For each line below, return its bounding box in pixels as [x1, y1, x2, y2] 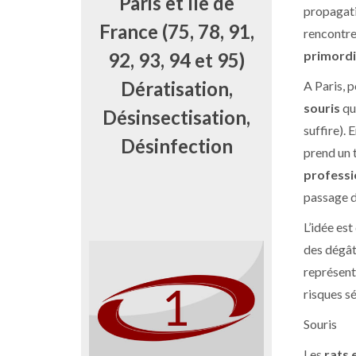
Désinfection [120, 134, 233, 158]
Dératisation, [120, 77, 233, 101]
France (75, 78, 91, [99, 20, 254, 44]
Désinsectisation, [103, 106, 250, 130]
